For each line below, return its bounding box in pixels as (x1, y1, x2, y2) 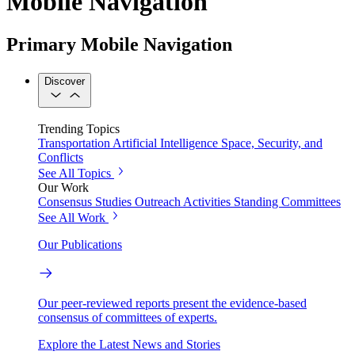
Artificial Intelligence (113, 136, 218, 151)
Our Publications (38, 238, 122, 252)
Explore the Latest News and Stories (38, 338, 220, 352)
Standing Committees (234, 195, 341, 209)
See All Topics (38, 166, 111, 181)
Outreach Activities (135, 195, 231, 209)
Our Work (38, 181, 89, 195)
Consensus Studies (38, 195, 132, 209)
